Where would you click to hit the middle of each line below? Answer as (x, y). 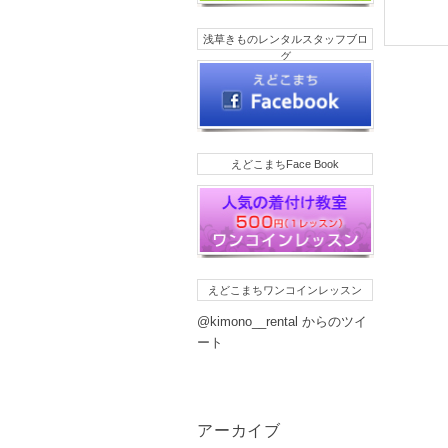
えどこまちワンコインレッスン (285, 289)
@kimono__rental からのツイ (282, 321)
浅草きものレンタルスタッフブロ (285, 38)
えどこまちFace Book (285, 164)
